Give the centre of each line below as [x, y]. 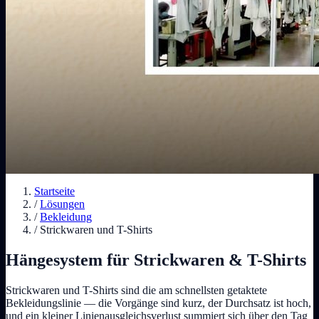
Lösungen [62, 204]
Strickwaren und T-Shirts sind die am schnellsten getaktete [136, 290]
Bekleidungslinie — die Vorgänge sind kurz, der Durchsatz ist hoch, [158, 303]
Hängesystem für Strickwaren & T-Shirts [156, 260]
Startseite [54, 191]
